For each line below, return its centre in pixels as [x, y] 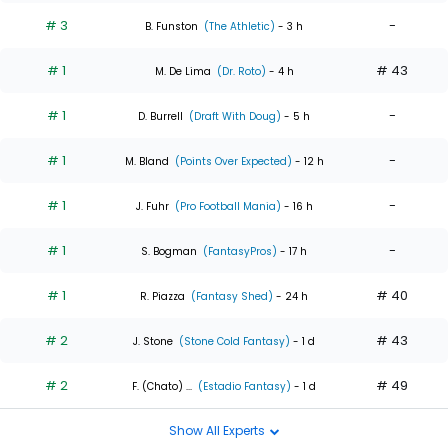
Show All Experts [218, 430]
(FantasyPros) [238, 251]
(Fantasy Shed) [230, 296]
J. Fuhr [152, 206]
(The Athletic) [238, 26]
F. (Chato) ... [162, 386]
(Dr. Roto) [239, 71]
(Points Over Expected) [231, 161]
